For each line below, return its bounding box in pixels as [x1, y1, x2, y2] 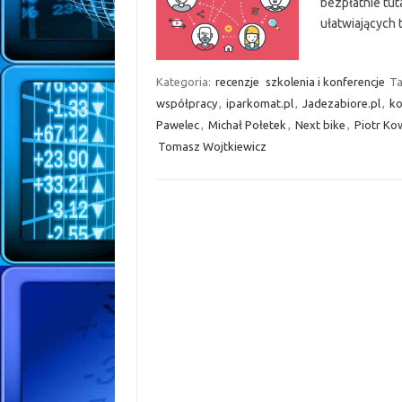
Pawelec [155, 118, 199, 131]
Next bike [294, 118, 345, 131]
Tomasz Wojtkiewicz [157, 139, 267, 153]
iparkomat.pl [225, 96, 293, 109]
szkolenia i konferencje [265, 74, 385, 88]
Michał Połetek [207, 118, 286, 131]
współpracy [155, 96, 217, 109]
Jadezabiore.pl [301, 96, 380, 109]
